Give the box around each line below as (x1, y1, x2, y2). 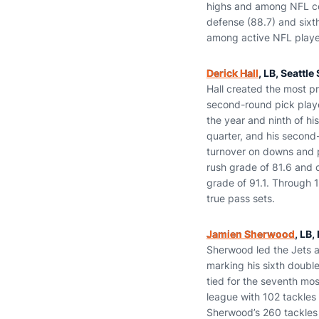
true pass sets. (206, 192, 275, 204)
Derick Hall (206, 67, 258, 79)
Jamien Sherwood (206, 228, 295, 240)
